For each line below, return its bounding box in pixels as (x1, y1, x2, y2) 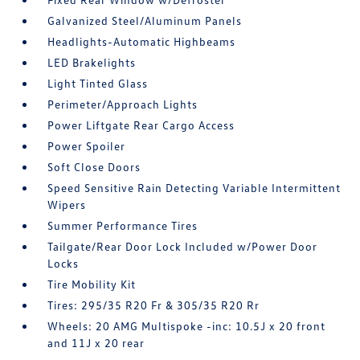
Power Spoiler (47, 139, 126, 153)
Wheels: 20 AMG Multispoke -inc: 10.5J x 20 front (47, 319, 326, 333)
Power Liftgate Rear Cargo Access (47, 118, 235, 133)
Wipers (47, 198, 87, 212)
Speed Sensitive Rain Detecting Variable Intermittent (47, 181, 342, 195)
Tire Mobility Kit (47, 277, 137, 292)
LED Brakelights (47, 55, 137, 70)
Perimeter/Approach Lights (47, 97, 198, 112)
